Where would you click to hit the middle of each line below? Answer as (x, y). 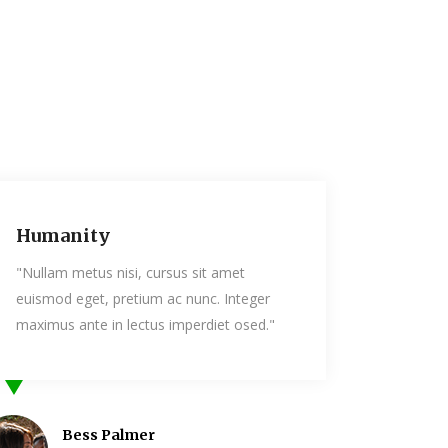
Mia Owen (279, 434)
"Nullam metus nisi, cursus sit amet (312, 272)
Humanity (244, 235)
